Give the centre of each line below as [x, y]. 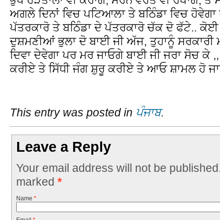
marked [37, 181]
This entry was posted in [73, 113]
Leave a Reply [64, 147]
